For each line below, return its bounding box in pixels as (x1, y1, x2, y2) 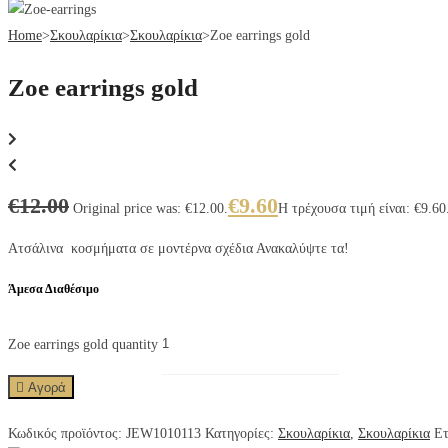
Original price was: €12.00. (73, 200, 228, 216)
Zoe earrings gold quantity (8, 336, 158, 352)
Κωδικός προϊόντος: (8, 425, 126, 441)
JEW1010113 (126, 425, 201, 441)
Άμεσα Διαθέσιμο (8, 281, 99, 296)
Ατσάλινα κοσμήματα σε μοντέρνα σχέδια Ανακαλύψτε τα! (8, 240, 349, 256)
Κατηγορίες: (205, 425, 278, 441)
